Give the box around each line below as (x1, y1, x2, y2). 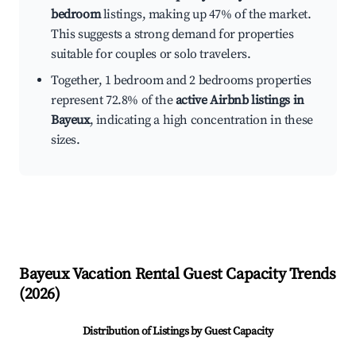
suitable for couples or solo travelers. (51, 46, 251, 63)
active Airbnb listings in (175, 92, 304, 109)
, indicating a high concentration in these (89, 112, 313, 129)
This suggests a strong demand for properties (51, 26, 294, 43)
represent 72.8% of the (51, 92, 176, 109)
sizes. (51, 132, 80, 149)
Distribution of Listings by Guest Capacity (82, 324, 274, 339)
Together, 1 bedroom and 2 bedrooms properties (51, 72, 312, 89)
